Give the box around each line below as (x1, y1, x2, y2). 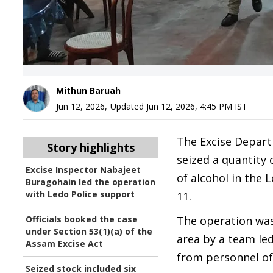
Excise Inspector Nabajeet (26, 164, 141, 175)
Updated (110, 101, 146, 112)
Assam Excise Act (26, 238, 103, 249)
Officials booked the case (26, 213, 138, 225)
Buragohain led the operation (26, 176, 155, 188)
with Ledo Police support (26, 188, 135, 200)
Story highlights (46, 140, 135, 155)
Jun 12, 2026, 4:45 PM (146, 101, 232, 112)
